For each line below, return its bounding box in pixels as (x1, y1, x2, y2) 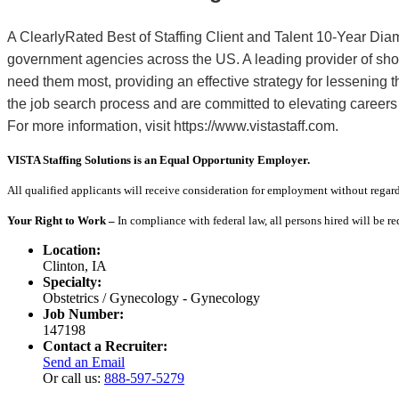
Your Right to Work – (7, 213, 118, 227)
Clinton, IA (43, 257, 107, 273)
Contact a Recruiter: (43, 338, 167, 354)
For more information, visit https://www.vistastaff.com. (7, 118, 338, 134)
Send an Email (43, 354, 125, 370)
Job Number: (43, 305, 124, 322)
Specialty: (43, 273, 102, 289)
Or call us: (43, 370, 104, 386)
